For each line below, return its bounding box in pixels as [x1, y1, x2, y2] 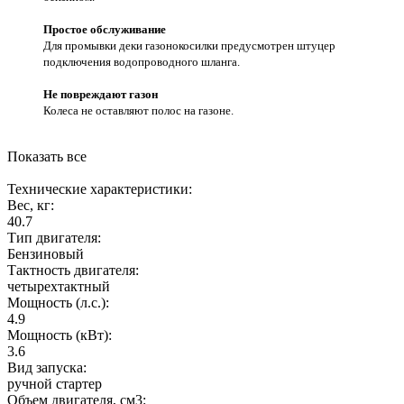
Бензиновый [7, 245, 84, 262]
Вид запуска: [7, 359, 87, 375]
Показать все [7, 148, 87, 164]
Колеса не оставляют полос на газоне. [43, 103, 234, 117]
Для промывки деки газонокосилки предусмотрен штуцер [43, 38, 335, 52]
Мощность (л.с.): [7, 294, 109, 310]
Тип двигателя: [7, 229, 101, 245]
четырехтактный [7, 278, 110, 294]
